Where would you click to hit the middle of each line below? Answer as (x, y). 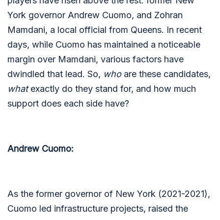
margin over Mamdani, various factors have (96, 59)
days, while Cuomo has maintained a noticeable (104, 44)
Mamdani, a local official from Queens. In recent (105, 30)
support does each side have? (68, 103)
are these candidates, (166, 74)
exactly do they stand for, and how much (112, 89)
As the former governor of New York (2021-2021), (109, 194)
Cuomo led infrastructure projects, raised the (98, 208)
